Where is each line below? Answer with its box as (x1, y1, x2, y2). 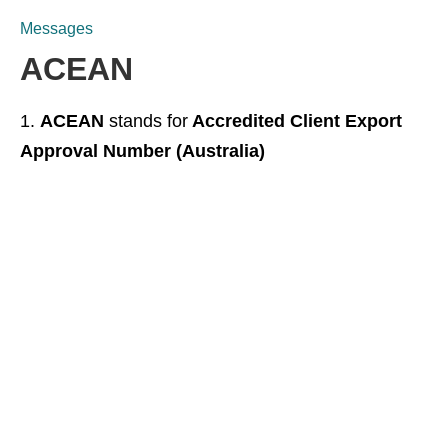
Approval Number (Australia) (20, 141, 265, 161)
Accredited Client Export (188, 111, 402, 131)
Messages (20, 20, 93, 37)
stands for (109, 111, 188, 131)
